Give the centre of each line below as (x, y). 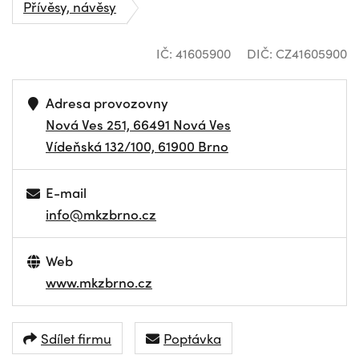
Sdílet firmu (76, 338)
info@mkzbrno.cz (101, 214)
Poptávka (192, 338)
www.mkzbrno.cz (99, 282)
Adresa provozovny (107, 103)
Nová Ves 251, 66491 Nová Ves (138, 124)
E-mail (67, 192)
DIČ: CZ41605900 (297, 53)
